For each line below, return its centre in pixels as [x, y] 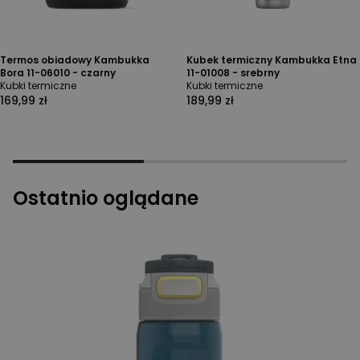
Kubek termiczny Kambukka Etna [272, 60]
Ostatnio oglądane [106, 198]
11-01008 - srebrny [233, 73]
